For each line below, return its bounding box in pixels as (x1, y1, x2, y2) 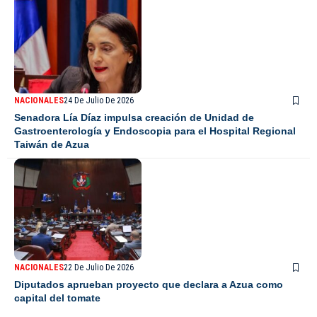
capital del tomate (14, 292, 100, 304)
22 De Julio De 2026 (64, 263, 134, 273)
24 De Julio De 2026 (64, 96, 134, 106)
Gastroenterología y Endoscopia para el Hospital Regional (14, 125, 296, 137)
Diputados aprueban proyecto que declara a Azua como (14, 279, 283, 291)
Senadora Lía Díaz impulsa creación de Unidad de (14, 112, 254, 124)
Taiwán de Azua (14, 139, 89, 151)
